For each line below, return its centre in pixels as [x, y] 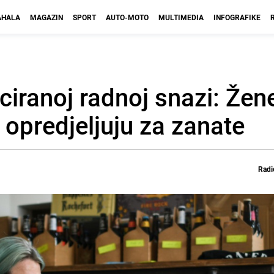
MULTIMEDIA [181, 17]
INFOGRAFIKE [237, 17]
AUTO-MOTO [127, 17]
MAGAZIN [46, 17]
